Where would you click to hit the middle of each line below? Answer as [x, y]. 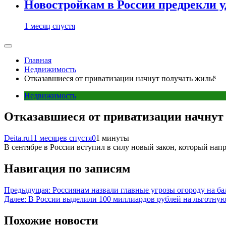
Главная [38, 60]
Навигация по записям [67, 169]
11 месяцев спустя [61, 138]
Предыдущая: [27, 190]
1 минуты [112, 138]
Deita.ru [17, 138]
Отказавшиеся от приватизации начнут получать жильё [120, 78]
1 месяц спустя [50, 26]
